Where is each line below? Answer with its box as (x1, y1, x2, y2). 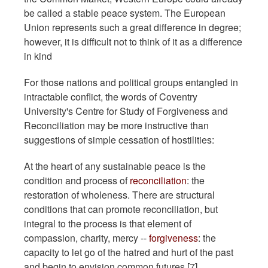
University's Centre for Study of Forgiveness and (24, 103, 228, 118)
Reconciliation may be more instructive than (24, 118, 209, 132)
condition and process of (24, 173, 130, 187)
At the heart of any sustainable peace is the (24, 159, 206, 173)
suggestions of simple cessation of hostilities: (24, 132, 214, 147)
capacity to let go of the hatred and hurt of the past (24, 245, 233, 259)
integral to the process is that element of (24, 216, 191, 230)
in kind (24, 48, 52, 63)
